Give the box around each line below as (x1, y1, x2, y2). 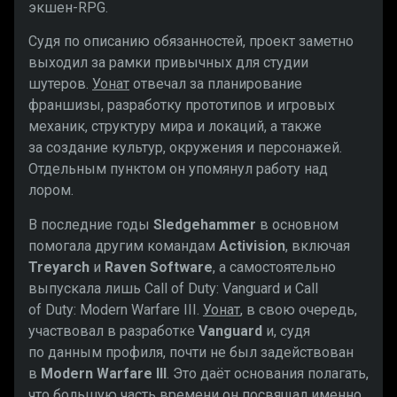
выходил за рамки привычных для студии (28, 54, 308, 72)
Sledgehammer (153, 215, 256, 233)
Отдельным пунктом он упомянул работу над (28, 160, 328, 178)
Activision (219, 237, 285, 254)
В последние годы (28, 215, 153, 233)
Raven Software (105, 258, 213, 276)
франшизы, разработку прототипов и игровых (28, 97, 335, 114)
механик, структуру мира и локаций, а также (28, 118, 322, 136)
